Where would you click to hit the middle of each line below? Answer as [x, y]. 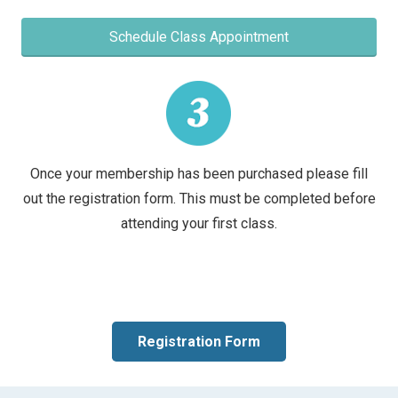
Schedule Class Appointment [199, 36]
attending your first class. [199, 223]
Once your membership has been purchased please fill [199, 173]
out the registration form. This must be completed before [199, 198]
